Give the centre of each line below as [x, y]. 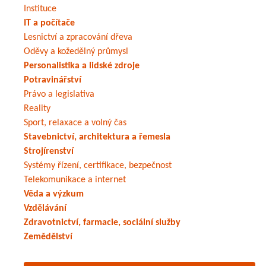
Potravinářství [53, 80]
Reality [37, 109]
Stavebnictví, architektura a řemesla [97, 137]
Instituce [40, 9]
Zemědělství [48, 237]
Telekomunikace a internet [75, 180]
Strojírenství [49, 152]
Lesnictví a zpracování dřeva [78, 38]
